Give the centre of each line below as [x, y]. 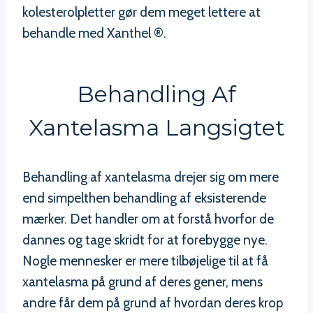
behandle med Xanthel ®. [94, 34]
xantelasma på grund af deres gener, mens [143, 282]
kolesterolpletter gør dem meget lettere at [141, 13]
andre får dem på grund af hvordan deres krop [153, 303]
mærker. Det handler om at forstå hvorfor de [148, 219]
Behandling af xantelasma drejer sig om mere [151, 177]
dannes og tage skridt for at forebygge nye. [145, 240]
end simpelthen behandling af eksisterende [144, 198]
